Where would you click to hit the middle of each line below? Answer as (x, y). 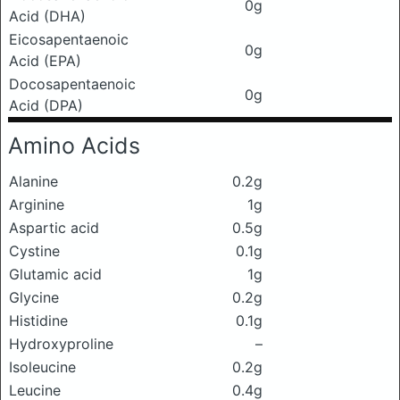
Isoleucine (42, 367)
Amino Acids (74, 146)
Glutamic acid (55, 274)
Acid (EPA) (45, 61)
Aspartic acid (54, 228)
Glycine (34, 297)
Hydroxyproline (61, 344)
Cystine (34, 251)
